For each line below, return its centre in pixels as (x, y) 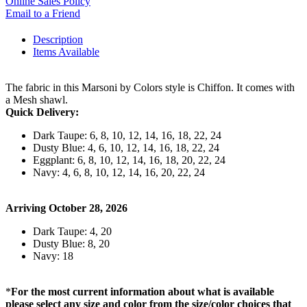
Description (58, 39)
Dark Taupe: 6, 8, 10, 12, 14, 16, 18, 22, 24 (127, 135)
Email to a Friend (43, 13)
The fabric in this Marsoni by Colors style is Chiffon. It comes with (150, 87)
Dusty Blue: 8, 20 (71, 243)
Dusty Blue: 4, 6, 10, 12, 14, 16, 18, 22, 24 (126, 147)
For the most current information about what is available (143, 291)
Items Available (66, 51)
